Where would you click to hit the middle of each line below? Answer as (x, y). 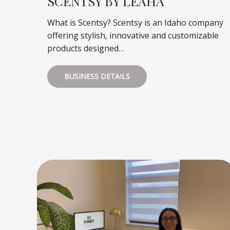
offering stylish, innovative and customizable (133, 36)
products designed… (86, 49)
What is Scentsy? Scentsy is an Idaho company (135, 23)
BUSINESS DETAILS (97, 76)
